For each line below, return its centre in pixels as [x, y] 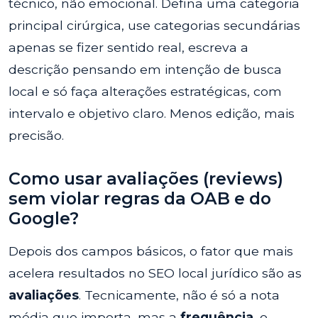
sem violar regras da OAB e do [140, 198]
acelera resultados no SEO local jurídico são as [155, 273]
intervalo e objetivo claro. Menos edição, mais [152, 113]
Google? [44, 218]
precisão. [36, 135]
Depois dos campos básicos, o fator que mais [151, 251]
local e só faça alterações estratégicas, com [145, 91]
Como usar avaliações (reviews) [146, 179]
